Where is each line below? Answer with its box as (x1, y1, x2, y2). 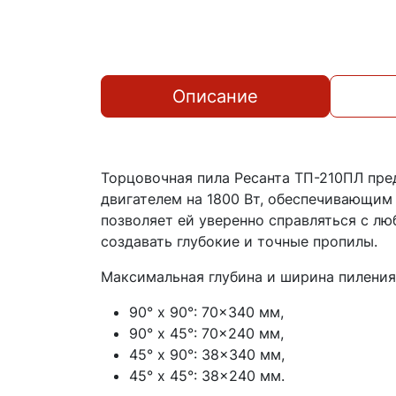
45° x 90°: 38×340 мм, (129, 346, 285, 364)
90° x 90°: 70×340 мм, (129, 303, 284, 322)
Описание (172, 86, 258, 108)
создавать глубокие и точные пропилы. (101, 232, 377, 251)
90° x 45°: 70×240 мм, (129, 324, 284, 343)
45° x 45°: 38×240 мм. (129, 367, 285, 385)
